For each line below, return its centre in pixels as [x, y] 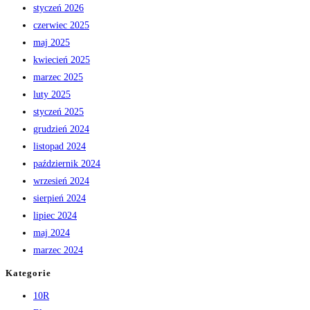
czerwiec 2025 [61, 25]
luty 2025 [52, 94]
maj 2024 [52, 232]
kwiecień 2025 [62, 60]
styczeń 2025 [58, 111]
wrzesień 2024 [61, 181]
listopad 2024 [60, 146]
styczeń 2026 [58, 8]
